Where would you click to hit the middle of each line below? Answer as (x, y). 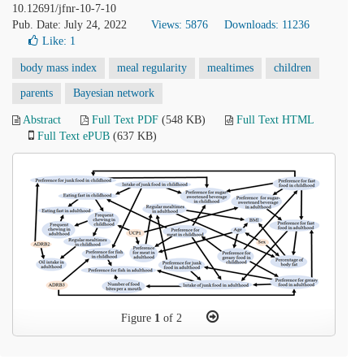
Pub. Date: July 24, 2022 (69, 25)
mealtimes (230, 68)
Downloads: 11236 (267, 25)
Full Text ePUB (74, 136)
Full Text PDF (125, 120)
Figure (138, 318)
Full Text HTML (275, 120)
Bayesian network (114, 93)
